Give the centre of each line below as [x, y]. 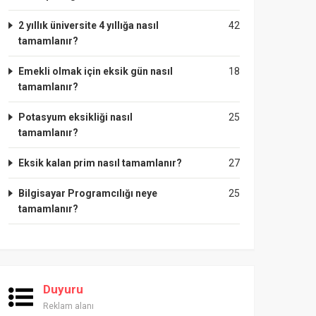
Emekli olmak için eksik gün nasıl [96, 71]
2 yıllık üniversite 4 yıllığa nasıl [89, 25]
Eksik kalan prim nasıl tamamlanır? [100, 163]
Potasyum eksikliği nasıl [75, 117]
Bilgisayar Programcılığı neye [88, 193]
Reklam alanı [68, 306]
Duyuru [63, 289]
